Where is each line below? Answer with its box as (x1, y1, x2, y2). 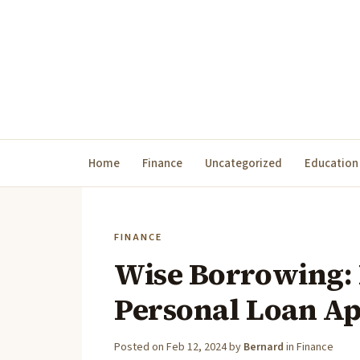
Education (305, 155, 358, 172)
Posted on (114, 339, 166, 355)
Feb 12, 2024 (166, 339, 227, 355)
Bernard (243, 339, 284, 355)
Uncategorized (205, 155, 282, 172)
